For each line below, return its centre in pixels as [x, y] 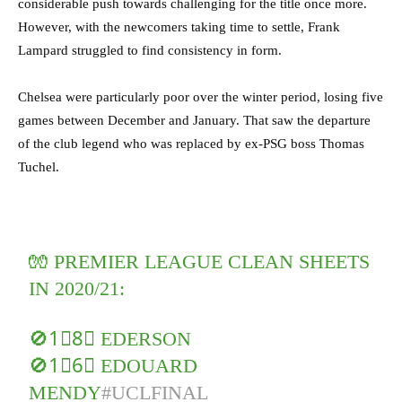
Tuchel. [39, 167]
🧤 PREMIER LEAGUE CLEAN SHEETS [200, 262]
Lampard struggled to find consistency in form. [150, 51]
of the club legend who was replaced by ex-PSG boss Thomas [191, 144]
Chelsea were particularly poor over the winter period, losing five [201, 97]
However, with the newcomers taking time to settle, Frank [179, 27]
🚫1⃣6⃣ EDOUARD [114, 366]
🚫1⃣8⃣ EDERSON [110, 339]
